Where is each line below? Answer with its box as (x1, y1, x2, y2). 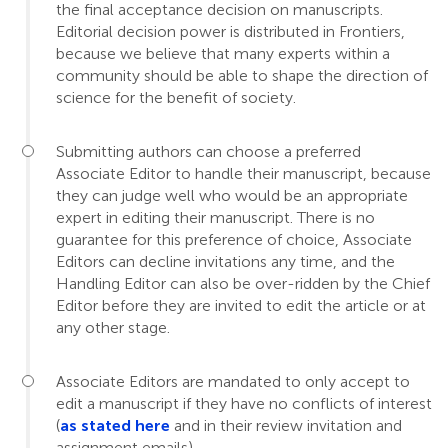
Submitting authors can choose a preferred (56, 142, 361, 162)
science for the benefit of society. (56, 88, 296, 108)
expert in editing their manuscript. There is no (56, 208, 375, 228)
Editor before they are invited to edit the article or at (56, 296, 426, 316)
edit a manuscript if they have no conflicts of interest (56, 394, 432, 414)
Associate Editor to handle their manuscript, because (56, 164, 431, 184)
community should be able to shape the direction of (56, 66, 428, 86)
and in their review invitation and (170, 416, 402, 436)
